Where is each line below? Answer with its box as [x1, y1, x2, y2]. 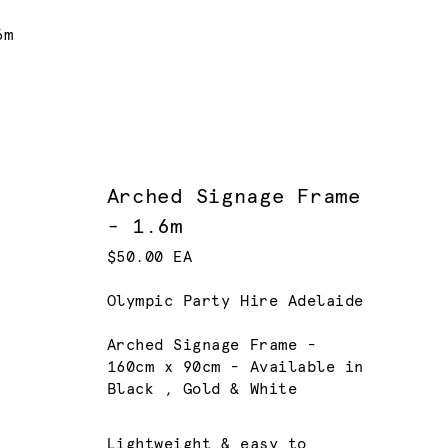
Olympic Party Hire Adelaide [106, 294, 364, 310]
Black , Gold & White [106, 382, 298, 398]
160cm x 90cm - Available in [106, 360, 364, 376]
